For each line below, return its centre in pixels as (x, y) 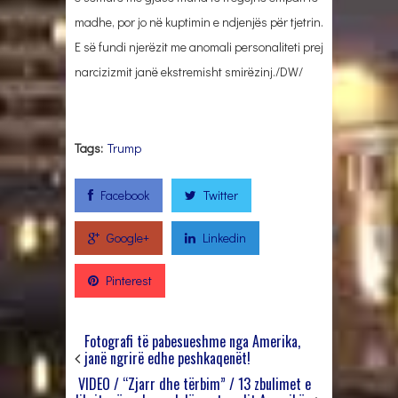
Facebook (125, 195)
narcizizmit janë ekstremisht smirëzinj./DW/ (189, 71)
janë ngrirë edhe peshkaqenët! (167, 358)
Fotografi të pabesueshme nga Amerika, (192, 341)
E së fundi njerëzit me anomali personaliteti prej (199, 46)
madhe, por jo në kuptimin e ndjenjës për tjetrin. (199, 21)
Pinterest (129, 280)
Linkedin (224, 237)
